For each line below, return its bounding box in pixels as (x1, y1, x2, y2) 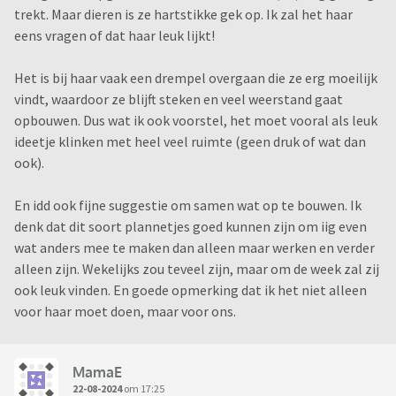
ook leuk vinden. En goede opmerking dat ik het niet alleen (14, 281, 367, 300)
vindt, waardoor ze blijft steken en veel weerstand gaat (14, 90, 343, 109)
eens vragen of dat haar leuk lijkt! (14, 27, 217, 45)
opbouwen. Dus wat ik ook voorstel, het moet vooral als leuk (14, 111, 377, 130)
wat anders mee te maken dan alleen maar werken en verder (14, 239, 375, 257)
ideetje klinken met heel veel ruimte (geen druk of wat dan (14, 133, 366, 151)
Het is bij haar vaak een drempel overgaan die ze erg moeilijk (14, 69, 377, 88)
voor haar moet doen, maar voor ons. (14, 302, 236, 321)
